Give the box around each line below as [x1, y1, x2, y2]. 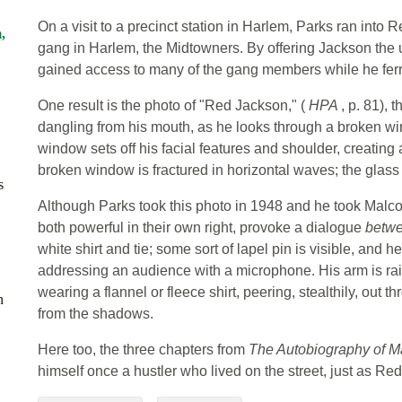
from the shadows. [38, 306, 153, 322]
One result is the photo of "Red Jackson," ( [38, 98, 309, 114]
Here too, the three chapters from [38, 342, 249, 358]
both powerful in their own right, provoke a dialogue [38, 220, 365, 236]
